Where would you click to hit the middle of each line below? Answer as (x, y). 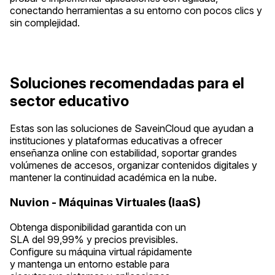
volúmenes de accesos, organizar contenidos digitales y (134, 165)
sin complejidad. (45, 22)
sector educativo (69, 101)
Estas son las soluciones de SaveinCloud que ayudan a (132, 129)
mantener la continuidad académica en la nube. (113, 178)
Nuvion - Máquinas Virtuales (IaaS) (105, 203)
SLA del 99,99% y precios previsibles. (94, 239)
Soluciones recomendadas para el (127, 83)
